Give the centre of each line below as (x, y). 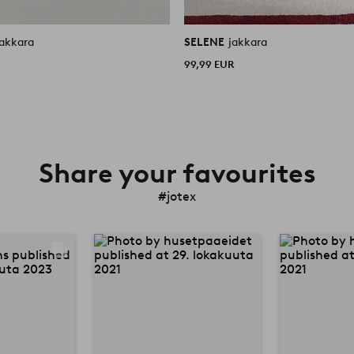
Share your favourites (177, 173)
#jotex (177, 196)
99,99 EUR (209, 64)
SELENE (206, 42)
